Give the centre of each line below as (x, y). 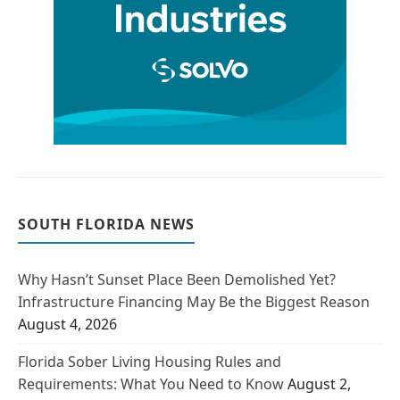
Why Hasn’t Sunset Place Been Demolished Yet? (177, 279)
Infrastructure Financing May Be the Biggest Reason (194, 301)
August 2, (319, 383)
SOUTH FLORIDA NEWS (106, 224)
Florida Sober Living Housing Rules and (150, 361)
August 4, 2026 (67, 324)
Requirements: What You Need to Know (151, 383)
